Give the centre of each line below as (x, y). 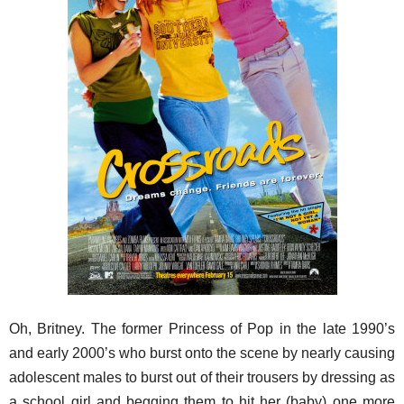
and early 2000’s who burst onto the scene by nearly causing (202, 353)
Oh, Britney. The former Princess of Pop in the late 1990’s (202, 329)
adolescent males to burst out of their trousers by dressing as (202, 377)
